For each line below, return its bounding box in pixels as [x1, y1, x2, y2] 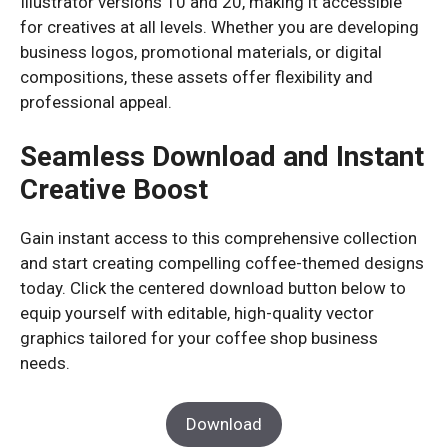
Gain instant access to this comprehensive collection [20, 228, 417, 248]
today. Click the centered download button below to [20, 278, 406, 298]
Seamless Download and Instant [20, 140, 424, 173]
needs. [20, 353, 70, 373]
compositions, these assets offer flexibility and [20, 66, 373, 87]
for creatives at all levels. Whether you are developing [20, 16, 419, 37]
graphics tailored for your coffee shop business [20, 328, 378, 348]
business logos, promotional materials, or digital [20, 41, 382, 62]
